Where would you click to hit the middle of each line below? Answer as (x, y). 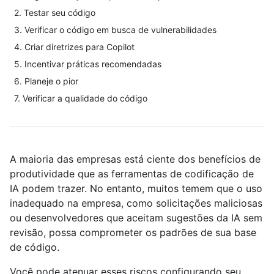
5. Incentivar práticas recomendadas (88, 64)
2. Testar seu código (55, 13)
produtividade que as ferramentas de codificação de (132, 174)
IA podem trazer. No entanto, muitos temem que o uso (136, 188)
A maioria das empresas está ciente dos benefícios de (135, 159)
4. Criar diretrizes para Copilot (74, 47)
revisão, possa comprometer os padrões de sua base (133, 232)
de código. (35, 247)
